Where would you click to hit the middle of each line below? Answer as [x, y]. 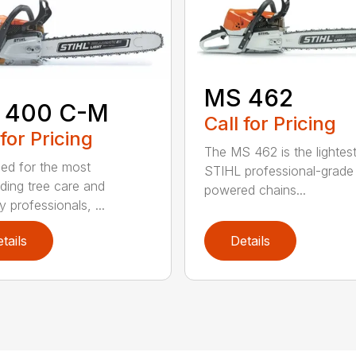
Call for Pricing [270, 123]
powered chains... [255, 190]
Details [250, 240]
